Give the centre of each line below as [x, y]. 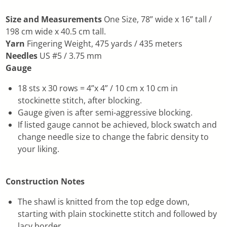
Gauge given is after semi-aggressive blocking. [105, 112]
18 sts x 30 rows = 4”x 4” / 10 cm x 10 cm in [98, 88]
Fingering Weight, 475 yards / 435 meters [104, 43]
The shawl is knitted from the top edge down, [104, 201]
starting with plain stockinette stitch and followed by [118, 214]
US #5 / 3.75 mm [70, 55]
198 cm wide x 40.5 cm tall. [56, 31]
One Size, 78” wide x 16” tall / [157, 19]
